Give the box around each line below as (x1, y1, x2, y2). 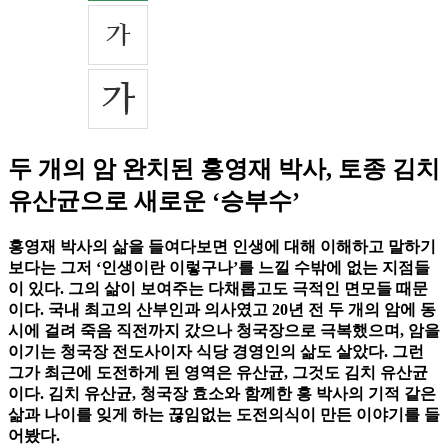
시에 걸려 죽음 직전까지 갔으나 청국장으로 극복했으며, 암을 (8, 322, 440, 340)
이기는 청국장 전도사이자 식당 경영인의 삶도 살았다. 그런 (8, 343, 424, 361)
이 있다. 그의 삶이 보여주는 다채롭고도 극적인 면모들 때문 (8, 280, 428, 298)
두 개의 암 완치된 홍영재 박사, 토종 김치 (8, 156, 440, 183)
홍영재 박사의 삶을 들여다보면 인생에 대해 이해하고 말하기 (8, 238, 436, 256)
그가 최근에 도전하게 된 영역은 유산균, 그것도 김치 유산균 (8, 364, 428, 382)
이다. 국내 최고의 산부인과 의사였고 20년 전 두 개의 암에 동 (8, 301, 436, 319)
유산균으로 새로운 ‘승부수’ (8, 188, 300, 215)
